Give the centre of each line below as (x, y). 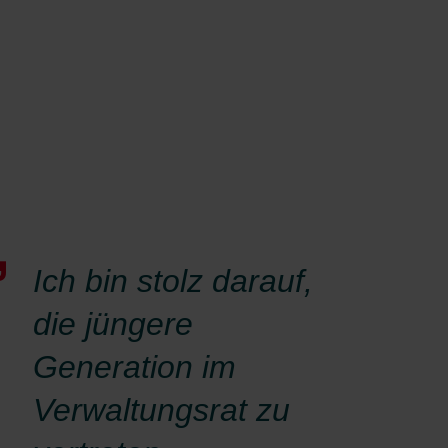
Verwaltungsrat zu (161, 409)
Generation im (134, 366)
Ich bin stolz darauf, (173, 280)
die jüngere (113, 323)
